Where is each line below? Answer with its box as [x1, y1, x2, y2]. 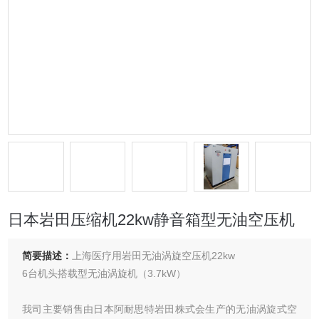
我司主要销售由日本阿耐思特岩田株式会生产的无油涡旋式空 [22, 303, 297, 315]
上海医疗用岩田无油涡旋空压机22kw [72, 250, 236, 261]
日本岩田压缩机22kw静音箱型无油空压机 [8, 211, 296, 229]
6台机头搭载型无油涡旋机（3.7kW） [22, 268, 187, 279]
